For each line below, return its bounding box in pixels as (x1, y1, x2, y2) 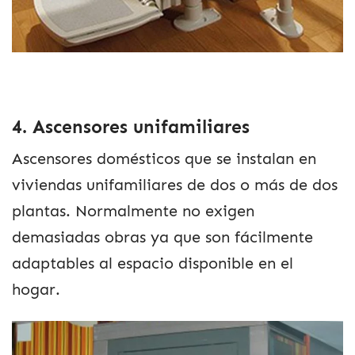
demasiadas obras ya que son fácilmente (12, 228, 313, 247)
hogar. (12, 281, 60, 300)
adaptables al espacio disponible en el (12, 254, 293, 273)
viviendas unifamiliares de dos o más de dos (12, 176, 338, 195)
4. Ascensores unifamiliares (12, 116, 250, 138)
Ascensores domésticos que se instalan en (12, 150, 316, 169)
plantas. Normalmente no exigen (12, 202, 254, 221)
